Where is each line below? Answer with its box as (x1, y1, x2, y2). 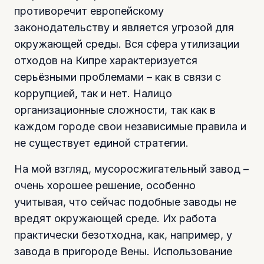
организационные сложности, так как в (14, 103, 216, 116)
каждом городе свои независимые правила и (14, 120, 246, 133)
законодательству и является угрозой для (14, 21, 234, 34)
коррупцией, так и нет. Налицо (14, 87, 172, 100)
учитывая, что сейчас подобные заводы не (14, 195, 236, 208)
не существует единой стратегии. (14, 136, 189, 149)
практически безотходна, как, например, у (14, 228, 232, 241)
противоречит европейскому (14, 4, 164, 17)
